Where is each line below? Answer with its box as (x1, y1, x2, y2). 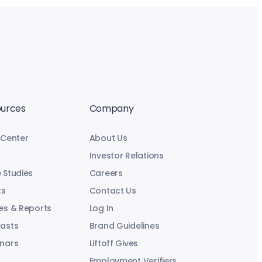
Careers (89, 167, 123, 180)
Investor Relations (89, 150, 164, 162)
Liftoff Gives (89, 237, 139, 250)
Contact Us (89, 185, 136, 197)
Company (89, 102, 134, 116)
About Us (89, 132, 127, 144)
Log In (89, 202, 114, 215)
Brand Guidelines (89, 220, 160, 232)
